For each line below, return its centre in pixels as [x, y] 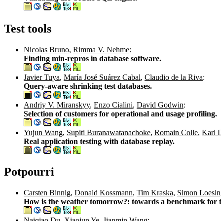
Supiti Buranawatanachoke [109, 132]
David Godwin [160, 105]
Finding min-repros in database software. [92, 58]
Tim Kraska [155, 193]
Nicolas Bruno [46, 49]
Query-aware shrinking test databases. [88, 86]
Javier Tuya [42, 77]
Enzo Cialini [113, 105]
